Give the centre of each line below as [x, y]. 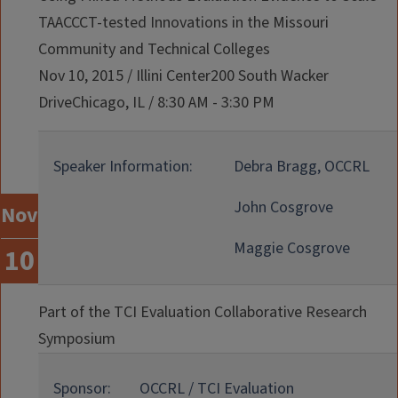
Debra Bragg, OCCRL [302, 167]
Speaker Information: [123, 167]
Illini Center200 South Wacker [232, 76]
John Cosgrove [283, 207]
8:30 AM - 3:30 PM [216, 103]
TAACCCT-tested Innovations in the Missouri [183, 23]
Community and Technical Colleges [154, 49]
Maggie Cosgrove [292, 248]
